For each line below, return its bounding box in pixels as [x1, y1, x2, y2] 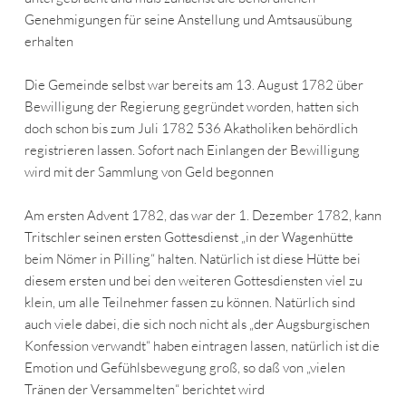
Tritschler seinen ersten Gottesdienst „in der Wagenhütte [24, 228, 353, 246]
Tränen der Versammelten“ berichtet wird [24, 381, 265, 399]
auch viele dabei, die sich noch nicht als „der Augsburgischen [24, 315, 370, 333]
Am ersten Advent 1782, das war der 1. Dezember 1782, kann [24, 207, 382, 225]
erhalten [24, 33, 73, 51]
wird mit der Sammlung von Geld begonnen [24, 163, 274, 181]
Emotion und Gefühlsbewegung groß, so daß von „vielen [24, 359, 345, 377]
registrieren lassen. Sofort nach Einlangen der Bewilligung [24, 141, 360, 159]
